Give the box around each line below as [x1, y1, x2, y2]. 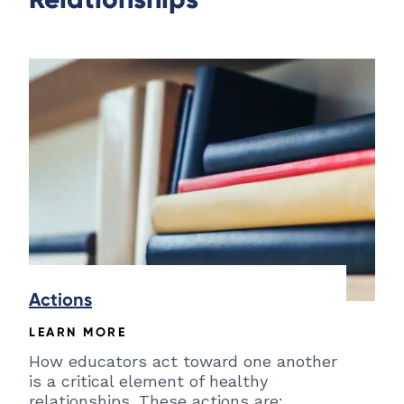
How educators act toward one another [29, 352, 337, 372]
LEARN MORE [29, 324, 126, 341]
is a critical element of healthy [29, 372, 268, 391]
